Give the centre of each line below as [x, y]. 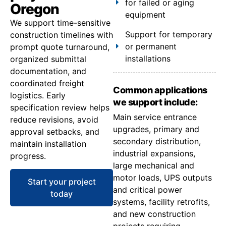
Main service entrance [155, 117]
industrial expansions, [154, 153]
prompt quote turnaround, [60, 47]
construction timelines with [62, 35]
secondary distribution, [157, 141]
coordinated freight [47, 83]
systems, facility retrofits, [161, 202]
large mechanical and [154, 165]
